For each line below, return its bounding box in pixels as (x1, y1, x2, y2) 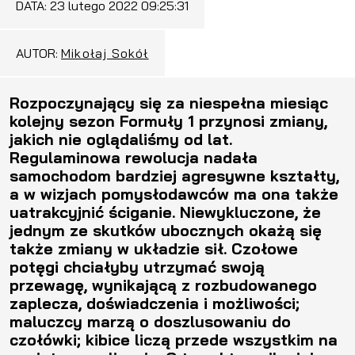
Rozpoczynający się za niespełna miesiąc (10, 92, 328, 113)
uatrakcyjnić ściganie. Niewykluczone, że (10, 201, 321, 222)
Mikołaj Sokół (61, 44, 149, 61)
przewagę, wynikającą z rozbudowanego (10, 274, 317, 295)
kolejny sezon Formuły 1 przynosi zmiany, (10, 110, 327, 131)
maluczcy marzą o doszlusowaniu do (10, 311, 291, 331)
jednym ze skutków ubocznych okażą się (10, 219, 322, 240)
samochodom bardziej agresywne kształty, (10, 165, 339, 185)
